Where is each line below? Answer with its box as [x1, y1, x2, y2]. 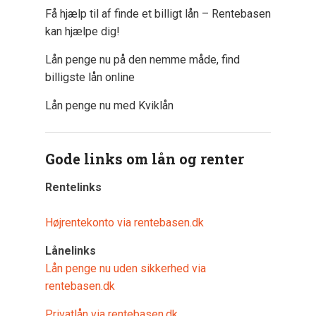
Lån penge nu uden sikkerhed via [45, 262, 206, 276]
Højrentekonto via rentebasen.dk [45, 216, 204, 230]
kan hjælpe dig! [45, 25, 120, 39]
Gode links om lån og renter [45, 150, 244, 169]
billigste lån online [45, 71, 135, 85]
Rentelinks [45, 181, 102, 195]
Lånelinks [45, 244, 96, 258]
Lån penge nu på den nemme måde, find [45, 53, 240, 67]
